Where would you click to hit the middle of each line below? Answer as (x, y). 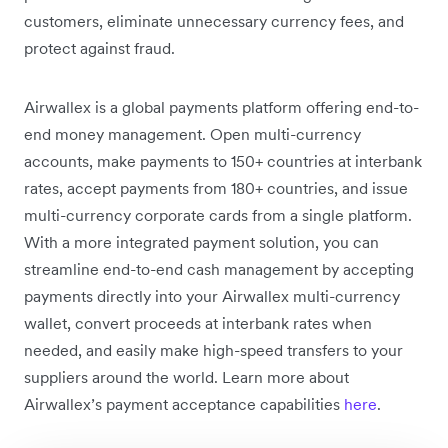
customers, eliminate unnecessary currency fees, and (214, 20)
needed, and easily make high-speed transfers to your (213, 349)
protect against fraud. (101, 47)
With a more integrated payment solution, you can (201, 241)
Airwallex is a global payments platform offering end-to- (221, 106)
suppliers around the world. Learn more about (186, 376)
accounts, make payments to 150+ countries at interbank (223, 160)
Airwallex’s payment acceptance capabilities (184, 403)
